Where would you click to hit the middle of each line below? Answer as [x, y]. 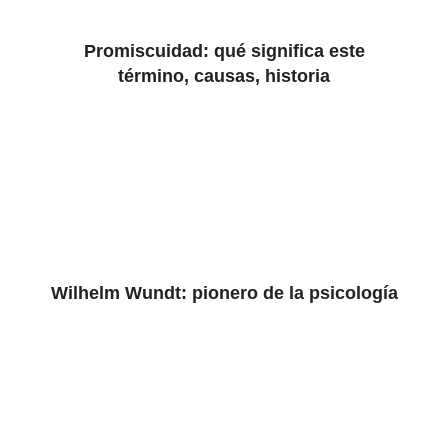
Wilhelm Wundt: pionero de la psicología [224, 293]
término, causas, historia [224, 76]
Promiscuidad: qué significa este [224, 51]
